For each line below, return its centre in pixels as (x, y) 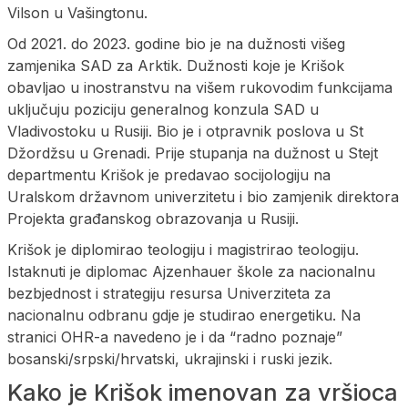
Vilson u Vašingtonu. (77, 12)
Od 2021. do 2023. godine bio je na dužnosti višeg (176, 43)
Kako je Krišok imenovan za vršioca (203, 392)
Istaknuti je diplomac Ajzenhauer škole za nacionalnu (191, 271)
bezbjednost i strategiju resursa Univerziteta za (169, 293)
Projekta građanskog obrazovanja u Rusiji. (153, 218)
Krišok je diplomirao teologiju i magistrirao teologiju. (183, 249)
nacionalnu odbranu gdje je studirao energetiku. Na (184, 315)
